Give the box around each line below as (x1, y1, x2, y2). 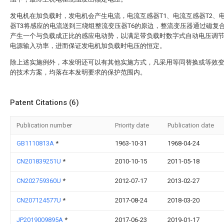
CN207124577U (16, 196, 62, 204)
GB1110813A (16, 139, 55, 147)
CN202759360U (16, 177, 62, 184)
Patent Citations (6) (10, 98, 79, 107)
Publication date (167, 121, 214, 129)
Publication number (16, 121, 72, 129)
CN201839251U (16, 157, 62, 165)
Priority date (115, 121, 149, 129)
